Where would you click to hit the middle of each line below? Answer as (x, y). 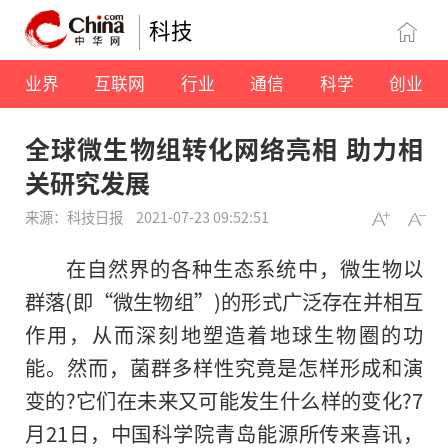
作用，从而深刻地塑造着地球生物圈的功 (224, 334)
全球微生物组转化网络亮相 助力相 (224, 148)
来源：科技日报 (75, 217)
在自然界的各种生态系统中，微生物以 (244, 268)
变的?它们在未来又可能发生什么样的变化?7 (224, 400)
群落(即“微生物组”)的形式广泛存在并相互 (224, 301)
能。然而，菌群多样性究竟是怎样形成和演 (224, 367)
